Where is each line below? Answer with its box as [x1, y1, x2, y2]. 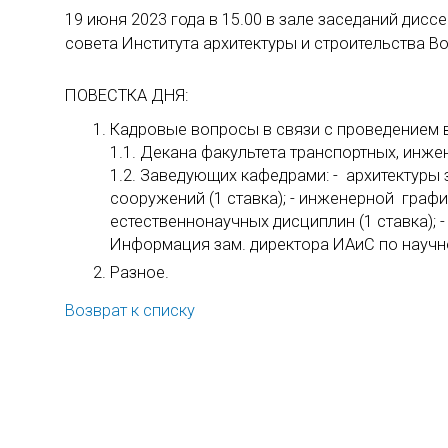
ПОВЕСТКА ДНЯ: [65, 85, 188, 105]
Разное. [110, 263, 173, 283]
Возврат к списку [65, 301, 195, 321]
